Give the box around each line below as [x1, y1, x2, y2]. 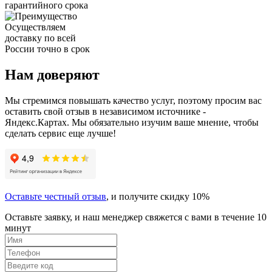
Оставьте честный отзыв [5, 191, 106, 202]
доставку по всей [5, 32, 76, 43]
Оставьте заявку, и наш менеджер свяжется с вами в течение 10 [5, 211, 267, 222]
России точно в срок [5, 43, 90, 54]
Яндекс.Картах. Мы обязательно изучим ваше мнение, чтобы [5, 117, 259, 127]
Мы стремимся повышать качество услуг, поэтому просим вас [5, 95, 262, 106]
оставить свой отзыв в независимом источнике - [5, 106, 206, 117]
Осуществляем [5, 21, 66, 32]
